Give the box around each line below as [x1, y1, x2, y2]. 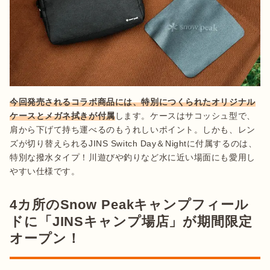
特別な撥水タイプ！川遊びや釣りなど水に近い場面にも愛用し [10, 152, 256, 162]
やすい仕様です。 [10, 166, 80, 176]
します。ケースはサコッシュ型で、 [115, 110, 256, 121]
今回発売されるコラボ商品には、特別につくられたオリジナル [10, 96, 256, 107]
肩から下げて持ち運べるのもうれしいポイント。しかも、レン [10, 124, 256, 134]
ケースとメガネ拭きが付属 [10, 110, 115, 121]
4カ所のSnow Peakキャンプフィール [10, 196, 249, 212]
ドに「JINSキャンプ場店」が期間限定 [10, 213, 253, 229]
